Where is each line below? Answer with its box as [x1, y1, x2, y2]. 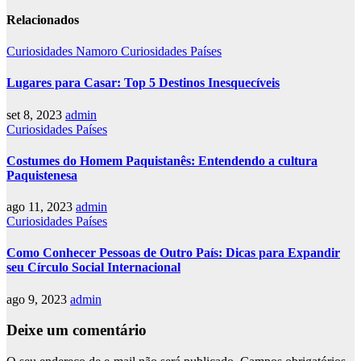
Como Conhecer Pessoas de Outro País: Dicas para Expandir [6, 246, 340, 260]
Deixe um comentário [6, 322, 147, 339]
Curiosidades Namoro [6, 44, 121, 59]
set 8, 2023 [6, 107, 65, 122]
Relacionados [6, 12, 79, 27]
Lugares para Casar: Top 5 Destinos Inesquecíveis [6, 76, 280, 90]
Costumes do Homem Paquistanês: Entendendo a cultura [6, 153, 317, 168]
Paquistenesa [6, 168, 77, 182]
